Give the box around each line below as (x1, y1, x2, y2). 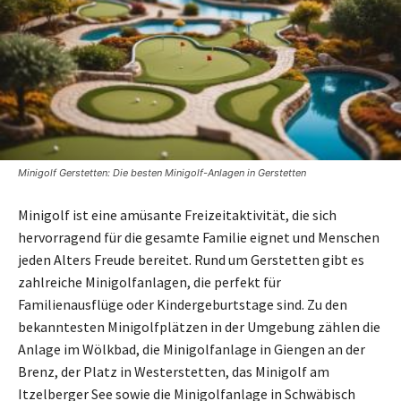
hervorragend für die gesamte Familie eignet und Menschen (18, 227, 380, 246)
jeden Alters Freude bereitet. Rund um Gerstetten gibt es (18, 250, 364, 269)
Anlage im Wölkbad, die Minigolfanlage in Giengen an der (18, 339, 365, 358)
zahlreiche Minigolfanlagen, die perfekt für (18, 272, 281, 291)
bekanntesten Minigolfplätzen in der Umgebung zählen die (18, 317, 380, 336)
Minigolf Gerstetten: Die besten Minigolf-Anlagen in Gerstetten (18, 166, 306, 179)
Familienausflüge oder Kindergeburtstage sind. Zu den (18, 294, 347, 313)
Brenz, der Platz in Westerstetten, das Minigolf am (18, 362, 329, 380)
